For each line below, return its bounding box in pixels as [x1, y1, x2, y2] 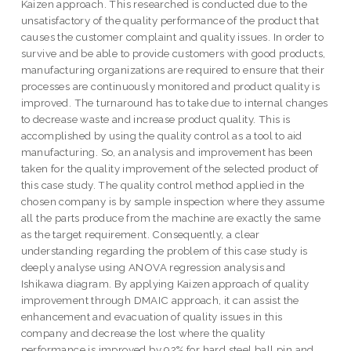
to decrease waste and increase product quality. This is [20, 113, 291, 126]
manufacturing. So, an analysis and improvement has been [20, 146, 313, 159]
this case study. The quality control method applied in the [20, 179, 305, 192]
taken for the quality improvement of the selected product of [20, 162, 319, 175]
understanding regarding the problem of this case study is [20, 244, 308, 258]
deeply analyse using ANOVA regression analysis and [20, 261, 286, 274]
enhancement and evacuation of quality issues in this [20, 310, 283, 324]
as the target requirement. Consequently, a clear [20, 228, 260, 241]
